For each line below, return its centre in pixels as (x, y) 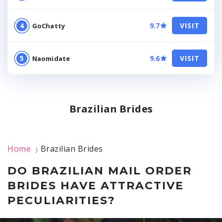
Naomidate (51, 58)
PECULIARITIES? (61, 200)
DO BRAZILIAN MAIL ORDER (100, 171)
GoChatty (49, 26)
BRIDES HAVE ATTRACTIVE (96, 186)
